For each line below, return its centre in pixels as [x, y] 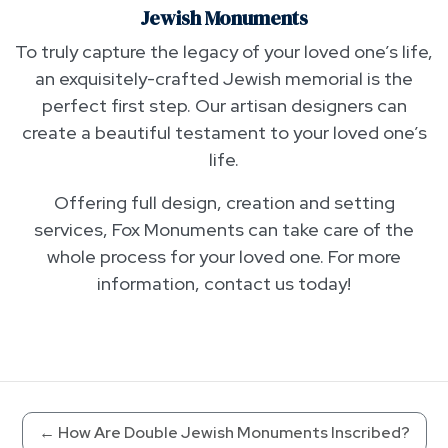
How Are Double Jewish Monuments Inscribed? [233, 433]
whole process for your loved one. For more [224, 257]
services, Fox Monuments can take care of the [224, 230]
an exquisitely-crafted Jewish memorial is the [224, 79]
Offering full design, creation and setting [224, 203]
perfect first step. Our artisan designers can [224, 106]
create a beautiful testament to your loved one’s [224, 133]
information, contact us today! [224, 284]
